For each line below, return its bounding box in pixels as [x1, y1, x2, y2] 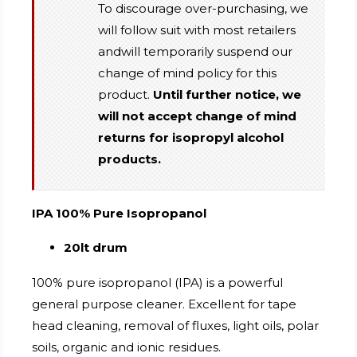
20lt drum [64, 239, 128, 255]
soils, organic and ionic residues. [32, 339, 222, 355]
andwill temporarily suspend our [98, 43, 293, 59]
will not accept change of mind [98, 108, 297, 124]
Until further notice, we [153, 86, 302, 102]
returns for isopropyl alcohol [98, 129, 284, 145]
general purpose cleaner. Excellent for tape [32, 296, 297, 312]
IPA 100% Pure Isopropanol [32, 205, 207, 221]
